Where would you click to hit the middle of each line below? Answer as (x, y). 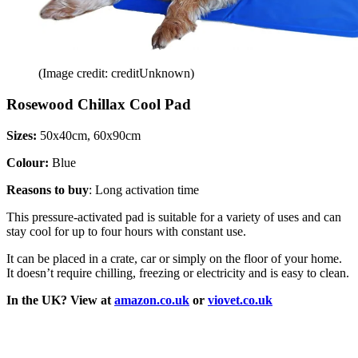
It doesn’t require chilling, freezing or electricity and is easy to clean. (178, 272)
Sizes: (22, 135)
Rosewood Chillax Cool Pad (99, 105)
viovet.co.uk (240, 300)
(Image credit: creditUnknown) (116, 74)
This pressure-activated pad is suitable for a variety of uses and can (174, 217)
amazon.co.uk (152, 300)
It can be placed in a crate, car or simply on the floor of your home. (174, 258)
